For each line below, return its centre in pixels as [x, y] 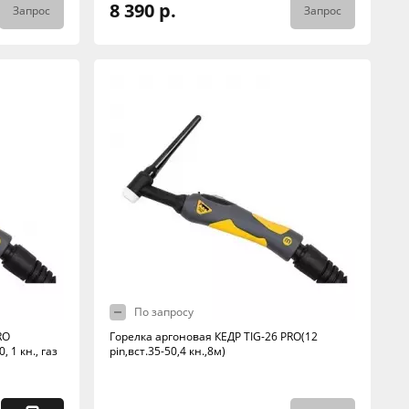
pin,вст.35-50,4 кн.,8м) [167, 351]
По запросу [163, 312]
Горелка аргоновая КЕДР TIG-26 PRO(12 [213, 336]
